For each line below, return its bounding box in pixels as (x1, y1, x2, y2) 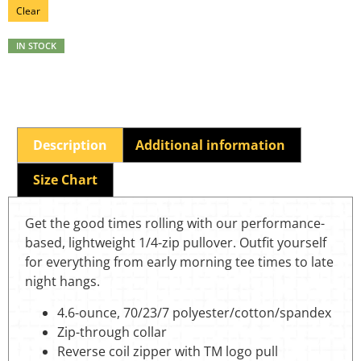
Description (33, 135, 108, 154)
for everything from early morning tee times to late (25, 253, 334, 272)
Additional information (135, 135, 285, 154)
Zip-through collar (57, 322, 167, 341)
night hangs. (25, 272, 100, 291)
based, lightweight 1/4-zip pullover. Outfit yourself (25, 234, 326, 252)
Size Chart (33, 171, 98, 189)
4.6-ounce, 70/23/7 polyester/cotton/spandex (57, 303, 331, 322)
